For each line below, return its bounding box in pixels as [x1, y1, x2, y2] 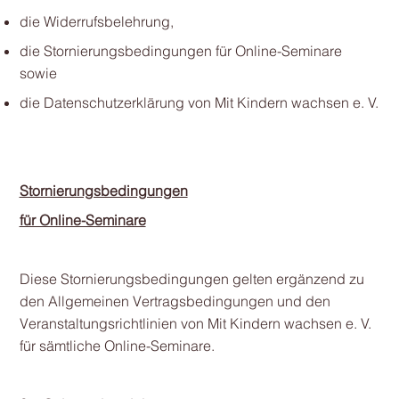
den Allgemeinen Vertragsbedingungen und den [19, 292, 330, 310]
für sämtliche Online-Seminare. [19, 337, 215, 354]
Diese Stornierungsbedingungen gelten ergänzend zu [19, 270, 364, 288]
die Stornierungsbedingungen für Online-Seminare [19, 42, 342, 60]
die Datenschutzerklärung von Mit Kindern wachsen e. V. [19, 94, 379, 111]
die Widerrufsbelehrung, [19, 12, 174, 30]
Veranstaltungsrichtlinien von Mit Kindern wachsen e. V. [19, 314, 371, 332]
